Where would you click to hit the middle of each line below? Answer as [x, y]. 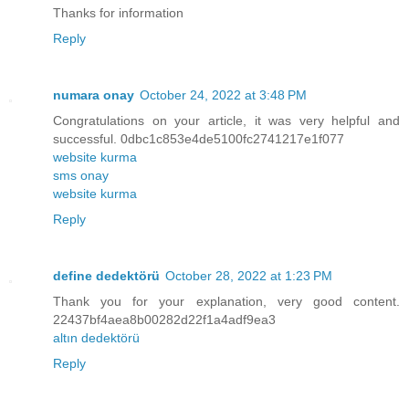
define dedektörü [106, 275]
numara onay [94, 94]
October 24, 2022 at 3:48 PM [223, 94]
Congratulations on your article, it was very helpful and [226, 120]
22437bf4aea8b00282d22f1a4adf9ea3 [164, 319]
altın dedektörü [96, 337]
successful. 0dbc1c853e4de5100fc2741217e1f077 [199, 138]
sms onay [81, 175]
